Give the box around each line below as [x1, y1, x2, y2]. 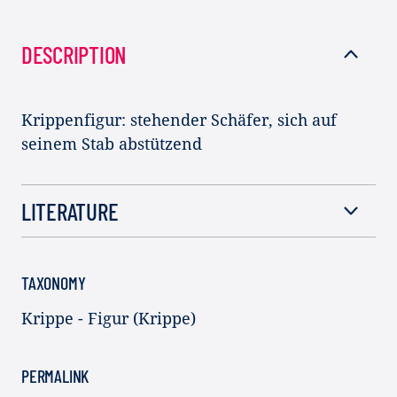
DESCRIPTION [21, 40, 128, 69]
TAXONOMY [21, 272, 86, 294]
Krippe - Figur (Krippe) [21, 307, 196, 330]
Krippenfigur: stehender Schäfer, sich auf [21, 109, 337, 131]
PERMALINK [21, 365, 90, 387]
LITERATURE [21, 197, 119, 226]
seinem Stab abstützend [21, 133, 202, 155]
